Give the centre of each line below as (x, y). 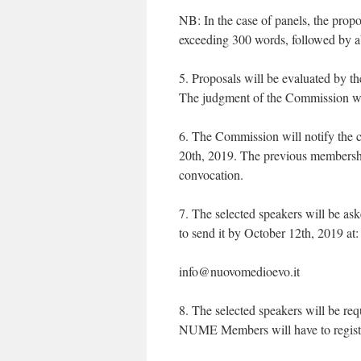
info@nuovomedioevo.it (239, 271)
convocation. (211, 174)
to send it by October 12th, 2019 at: (269, 232)
